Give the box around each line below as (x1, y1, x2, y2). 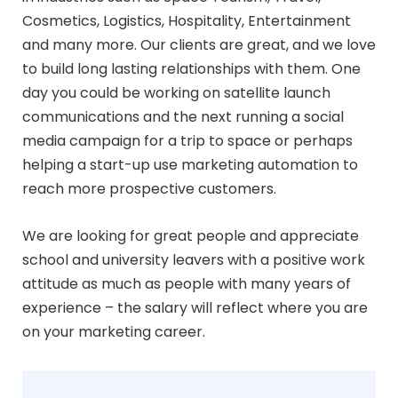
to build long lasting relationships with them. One (22, 58, 361, 79)
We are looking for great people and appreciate (22, 225, 359, 246)
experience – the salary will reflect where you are (22, 297, 368, 318)
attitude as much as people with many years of (22, 273, 351, 294)
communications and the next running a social (22, 106, 344, 127)
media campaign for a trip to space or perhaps (22, 130, 353, 151)
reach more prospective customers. (22, 178, 276, 199)
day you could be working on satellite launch (22, 82, 330, 103)
